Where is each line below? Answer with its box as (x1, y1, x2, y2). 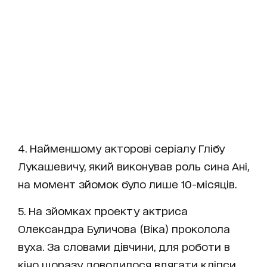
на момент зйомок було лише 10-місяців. (18, 177, 237, 190)
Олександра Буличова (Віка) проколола (18, 222, 230, 234)
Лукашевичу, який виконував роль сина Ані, (18, 159, 249, 172)
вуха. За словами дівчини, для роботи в (18, 240, 230, 252)
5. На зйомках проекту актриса (18, 204, 188, 216)
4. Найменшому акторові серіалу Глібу (18, 141, 225, 154)
